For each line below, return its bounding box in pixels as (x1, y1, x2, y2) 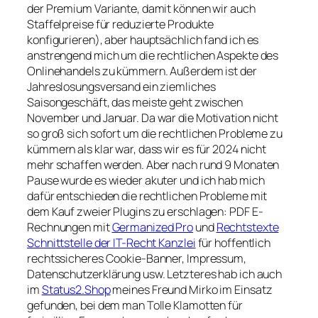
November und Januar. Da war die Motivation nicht (27, 109, 279, 126)
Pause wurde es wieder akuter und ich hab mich (27, 172, 265, 188)
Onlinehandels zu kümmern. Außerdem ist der (27, 62, 257, 79)
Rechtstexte (216, 219, 279, 235)
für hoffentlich (195, 234, 271, 251)
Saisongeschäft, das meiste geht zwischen (27, 94, 243, 110)
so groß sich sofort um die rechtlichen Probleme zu (27, 125, 283, 141)
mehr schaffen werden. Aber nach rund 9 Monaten (27, 156, 280, 172)
